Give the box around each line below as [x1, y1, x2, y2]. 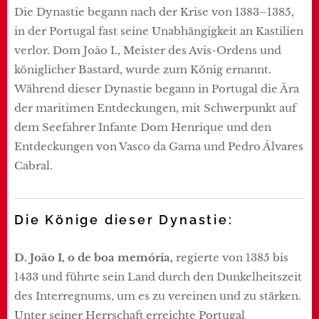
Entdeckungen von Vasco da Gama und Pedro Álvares [14, 139, 303, 153]
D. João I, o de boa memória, [14, 250, 176, 264]
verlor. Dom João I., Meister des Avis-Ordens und [14, 43, 281, 57]
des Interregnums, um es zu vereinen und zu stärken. [14, 288, 301, 303]
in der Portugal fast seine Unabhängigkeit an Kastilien [14, 23, 303, 38]
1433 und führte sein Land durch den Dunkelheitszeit [14, 269, 302, 283]
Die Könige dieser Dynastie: [14, 211, 234, 227]
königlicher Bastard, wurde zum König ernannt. [14, 62, 271, 76]
